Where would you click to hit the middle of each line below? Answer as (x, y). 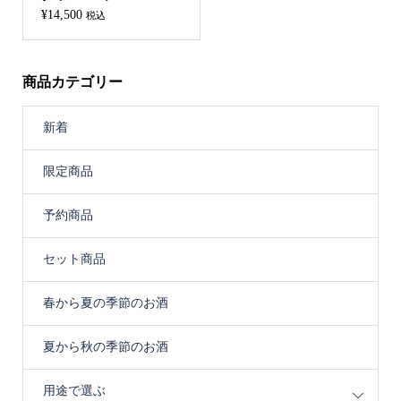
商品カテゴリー (72, 82)
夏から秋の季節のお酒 (105, 347)
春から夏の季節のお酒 (105, 303)
